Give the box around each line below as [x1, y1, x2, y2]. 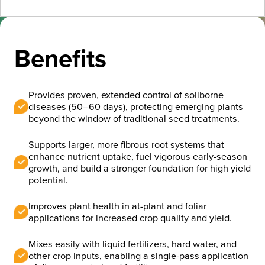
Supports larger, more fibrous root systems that [28, 137, 224, 151]
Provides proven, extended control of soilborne [28, 88, 224, 102]
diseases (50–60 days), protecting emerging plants [28, 99, 243, 114]
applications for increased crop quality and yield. [28, 211, 232, 225]
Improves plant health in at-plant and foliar [28, 199, 206, 213]
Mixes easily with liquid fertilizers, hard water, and [28, 237, 237, 251]
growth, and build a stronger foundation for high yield [28, 161, 251, 175]
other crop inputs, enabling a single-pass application [28, 248, 248, 263]
